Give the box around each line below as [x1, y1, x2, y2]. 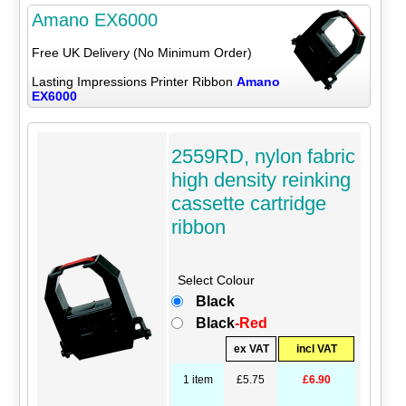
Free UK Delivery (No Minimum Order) [31, 45, 252, 61]
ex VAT [233, 342, 269, 355]
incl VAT [295, 342, 337, 355]
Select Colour [178, 272, 256, 287]
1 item [182, 372, 213, 386]
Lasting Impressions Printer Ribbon [31, 74, 237, 90]
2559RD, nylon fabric [171, 144, 356, 168]
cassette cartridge [171, 191, 327, 215]
